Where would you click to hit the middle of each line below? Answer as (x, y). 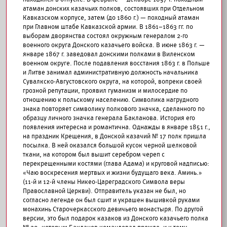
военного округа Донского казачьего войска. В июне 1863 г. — (114, 45)
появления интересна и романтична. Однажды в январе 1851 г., (117, 127)
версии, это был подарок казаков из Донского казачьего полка (116, 218)
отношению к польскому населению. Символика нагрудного (111, 100)
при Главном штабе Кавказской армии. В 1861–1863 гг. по (108, 27)
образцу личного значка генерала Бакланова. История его (109, 118)
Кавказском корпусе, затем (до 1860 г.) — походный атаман (111, 18)
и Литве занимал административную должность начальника (110, 72)
